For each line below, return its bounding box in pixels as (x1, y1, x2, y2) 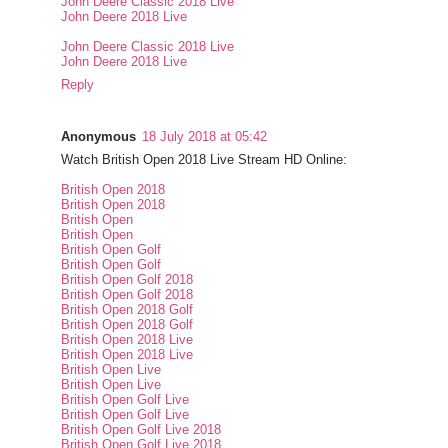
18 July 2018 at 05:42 (142, 129, 268, 145)
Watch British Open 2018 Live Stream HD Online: (61, 152, 348, 168)
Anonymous (61, 129, 137, 145)
